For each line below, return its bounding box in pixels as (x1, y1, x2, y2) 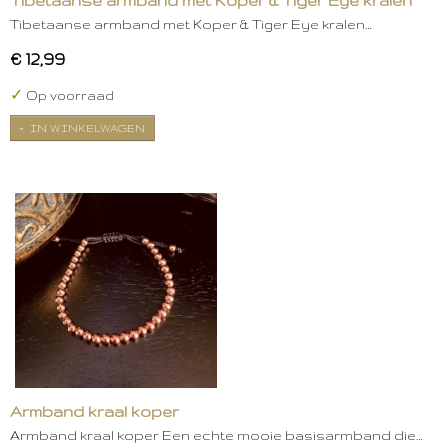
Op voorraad (23, 89, 114, 103)
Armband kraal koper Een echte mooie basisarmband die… (10, 428, 423, 443)
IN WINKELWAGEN (30, 121, 145, 134)
